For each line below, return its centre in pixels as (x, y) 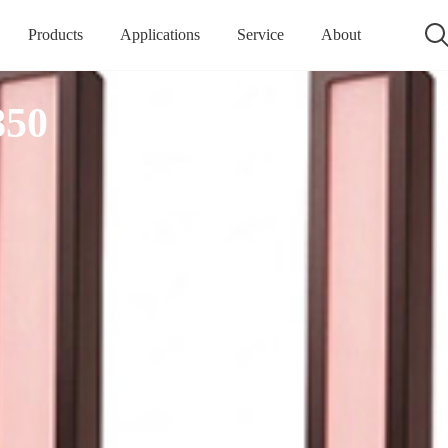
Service (260, 34)
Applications (160, 34)
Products (55, 34)
